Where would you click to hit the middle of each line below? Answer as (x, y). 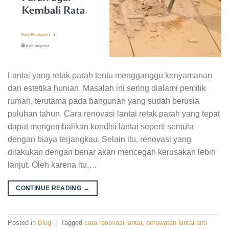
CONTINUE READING (50, 188)
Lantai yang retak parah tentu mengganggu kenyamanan (110, 75)
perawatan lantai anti (177, 223)
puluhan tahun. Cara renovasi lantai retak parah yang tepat (114, 113)
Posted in (23, 223)
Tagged (73, 223)
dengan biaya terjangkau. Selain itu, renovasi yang (99, 139)
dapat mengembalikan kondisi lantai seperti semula (101, 126)
